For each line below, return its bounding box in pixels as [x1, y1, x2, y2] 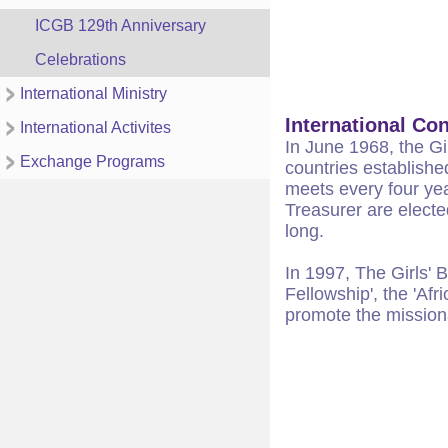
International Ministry [20, 85, 167, 102]
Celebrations [35, 51, 126, 68]
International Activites [20, 119, 171, 136]
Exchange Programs [20, 153, 165, 170]
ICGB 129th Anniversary [35, 17, 206, 34]
